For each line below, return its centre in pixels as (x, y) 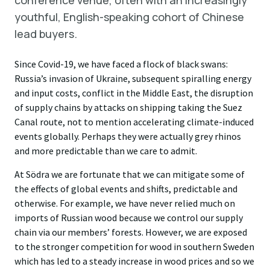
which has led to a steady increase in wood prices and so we (134, 261)
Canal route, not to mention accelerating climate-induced (134, 122)
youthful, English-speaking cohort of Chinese (129, 17)
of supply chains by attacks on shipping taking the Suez (128, 107)
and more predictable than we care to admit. (106, 151)
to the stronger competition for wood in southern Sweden (134, 246)
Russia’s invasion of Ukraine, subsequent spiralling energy (133, 78)
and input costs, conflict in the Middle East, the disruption (134, 93)
